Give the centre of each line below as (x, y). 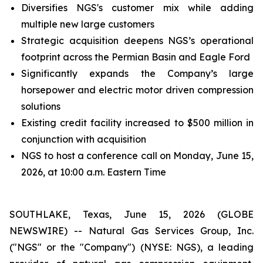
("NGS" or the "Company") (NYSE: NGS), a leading (131, 247)
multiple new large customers (88, 24)
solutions (41, 106)
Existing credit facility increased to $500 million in (137, 123)
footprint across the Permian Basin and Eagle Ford (136, 57)
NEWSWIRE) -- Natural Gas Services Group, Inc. (131, 231)
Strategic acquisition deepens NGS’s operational (137, 41)
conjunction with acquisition (84, 139)
